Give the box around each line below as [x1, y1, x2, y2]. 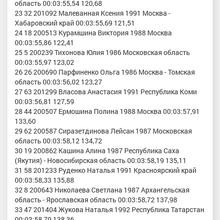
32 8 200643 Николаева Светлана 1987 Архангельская [15, 185, 190, 194]
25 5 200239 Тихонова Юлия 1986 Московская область [15, 47, 190, 57]
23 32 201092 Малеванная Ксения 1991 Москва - [15, 8, 170, 18]
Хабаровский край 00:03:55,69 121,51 [15, 18, 135, 27]
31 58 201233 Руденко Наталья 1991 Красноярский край [15, 165, 196, 175]
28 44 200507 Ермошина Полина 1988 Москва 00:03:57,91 [15, 106, 200, 116]
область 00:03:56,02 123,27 [15, 77, 102, 86]
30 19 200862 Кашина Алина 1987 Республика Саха [15, 145, 179, 155]
